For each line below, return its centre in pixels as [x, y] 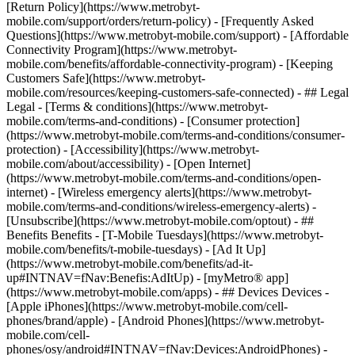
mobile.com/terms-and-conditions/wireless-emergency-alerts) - [161, 206]
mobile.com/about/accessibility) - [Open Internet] [128, 164]
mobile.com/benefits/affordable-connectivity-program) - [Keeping [170, 64]
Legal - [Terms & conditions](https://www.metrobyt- [137, 107]
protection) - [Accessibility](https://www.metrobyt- [133, 149]
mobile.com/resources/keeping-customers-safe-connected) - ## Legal [177, 92]
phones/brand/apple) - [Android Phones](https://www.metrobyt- [165, 321]
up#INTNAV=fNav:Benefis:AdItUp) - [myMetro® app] [147, 278]
